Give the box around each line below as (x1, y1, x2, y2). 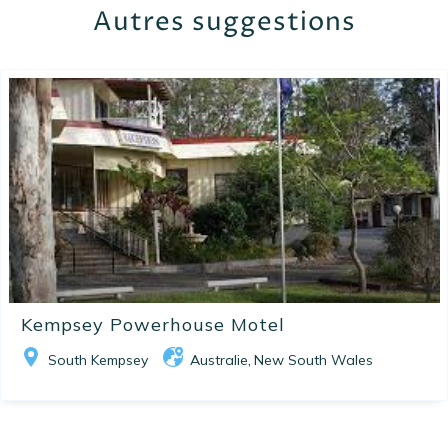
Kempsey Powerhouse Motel (21, 313, 285, 337)
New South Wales (254, 351, 373, 370)
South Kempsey (48, 351, 148, 370)
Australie (190, 351, 248, 370)
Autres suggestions (92, 5, 356, 41)
